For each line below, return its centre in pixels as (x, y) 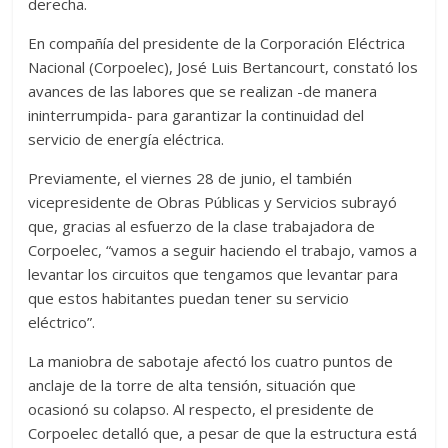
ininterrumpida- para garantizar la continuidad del (196, 115)
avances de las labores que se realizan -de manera (203, 91)
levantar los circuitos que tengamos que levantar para (213, 274)
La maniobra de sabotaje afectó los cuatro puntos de (211, 361)
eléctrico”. (62, 322)
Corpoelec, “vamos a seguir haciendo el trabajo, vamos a (223, 250)
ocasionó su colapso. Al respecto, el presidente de (201, 409)
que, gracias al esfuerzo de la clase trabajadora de (202, 226)
